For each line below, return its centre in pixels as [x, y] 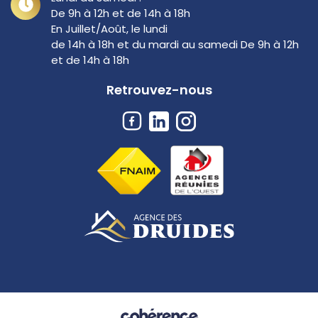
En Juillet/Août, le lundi [109, 28]
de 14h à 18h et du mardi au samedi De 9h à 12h [175, 44]
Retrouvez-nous [159, 89]
